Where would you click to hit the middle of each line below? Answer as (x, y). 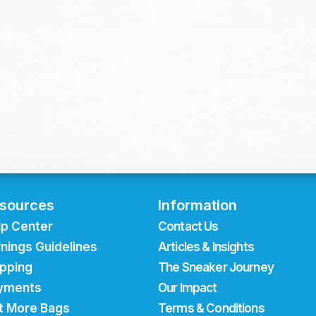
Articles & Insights (206, 247)
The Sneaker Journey (216, 267)
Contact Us (188, 226)
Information (197, 205)
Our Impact (188, 288)
